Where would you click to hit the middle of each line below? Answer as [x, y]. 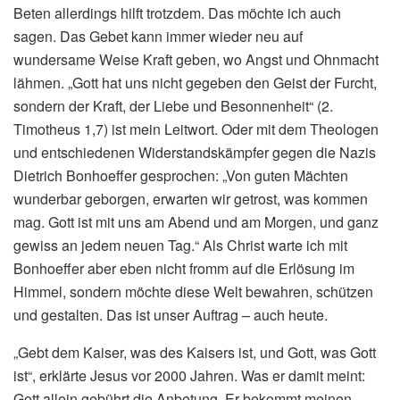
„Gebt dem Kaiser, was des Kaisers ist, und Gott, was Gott [195, 352]
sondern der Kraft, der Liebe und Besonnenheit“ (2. [173, 105]
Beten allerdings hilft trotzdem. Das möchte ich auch [177, 12]
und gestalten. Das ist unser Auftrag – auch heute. [171, 314]
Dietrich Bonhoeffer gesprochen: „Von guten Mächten [181, 175]
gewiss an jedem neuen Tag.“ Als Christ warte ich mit [180, 245]
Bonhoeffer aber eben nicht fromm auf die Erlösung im [184, 268]
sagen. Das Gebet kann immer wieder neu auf [158, 36]
